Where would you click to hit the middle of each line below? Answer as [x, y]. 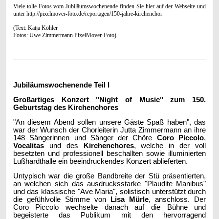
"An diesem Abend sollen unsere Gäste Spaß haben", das [109, 122]
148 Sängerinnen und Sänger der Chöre [85, 138]
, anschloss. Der [177, 199]
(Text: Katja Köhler [35, 28]
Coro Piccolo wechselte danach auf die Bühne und [109, 207]
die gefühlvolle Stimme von [62, 199]
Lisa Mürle [130, 199]
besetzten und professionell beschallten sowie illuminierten [109, 153]
